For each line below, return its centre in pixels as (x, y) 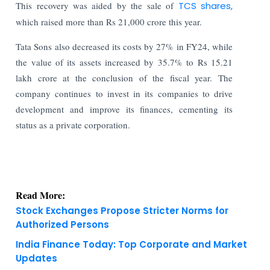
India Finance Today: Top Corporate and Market (132, 221)
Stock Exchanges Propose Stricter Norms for (122, 187)
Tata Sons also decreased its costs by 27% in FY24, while (124, 46)
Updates (37, 234)
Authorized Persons (63, 201)
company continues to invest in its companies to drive (124, 93)
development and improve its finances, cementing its (124, 109)
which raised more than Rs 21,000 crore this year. (109, 21)
